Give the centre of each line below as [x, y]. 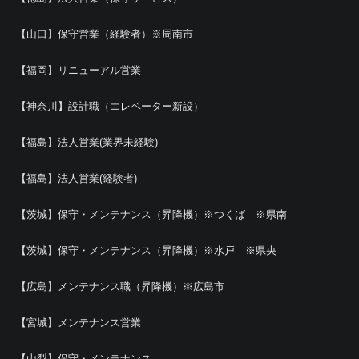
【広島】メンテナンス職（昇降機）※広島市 [120, 286]
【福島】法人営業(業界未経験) [87, 142]
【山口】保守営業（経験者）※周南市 [105, 34]
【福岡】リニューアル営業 [79, 70]
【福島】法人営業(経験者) [77, 178]
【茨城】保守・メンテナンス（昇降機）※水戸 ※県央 [146, 250]
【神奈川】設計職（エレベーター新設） [110, 106]
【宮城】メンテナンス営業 [79, 323]
